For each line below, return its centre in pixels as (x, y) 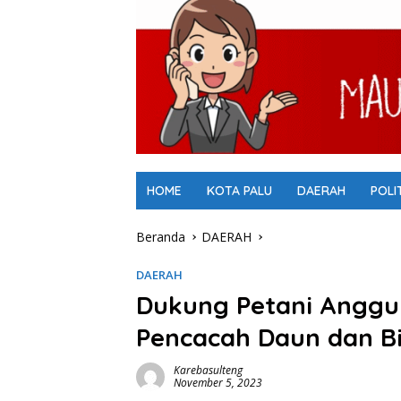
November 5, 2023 (218, 383)
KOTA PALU (239, 191)
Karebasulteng (208, 371)
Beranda (161, 237)
